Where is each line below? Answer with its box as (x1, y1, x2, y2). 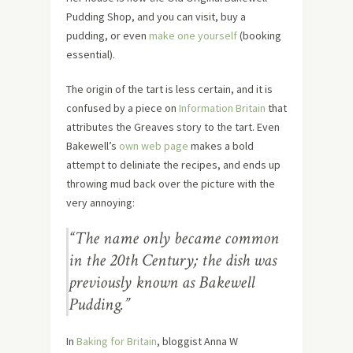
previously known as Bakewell (69, 271, 255, 294)
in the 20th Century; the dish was (69, 249, 277, 272)
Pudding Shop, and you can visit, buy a (66, 9, 246, 24)
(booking (237, 28, 281, 43)
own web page (119, 139, 188, 153)
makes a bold (188, 139, 254, 153)
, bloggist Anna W (157, 334, 238, 348)
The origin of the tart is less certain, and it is (66, 82, 273, 96)
